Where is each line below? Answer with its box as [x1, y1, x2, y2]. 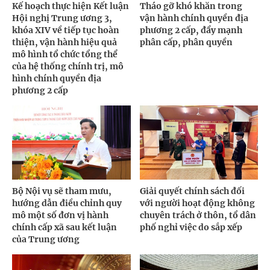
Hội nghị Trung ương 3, [12, 12, 112, 24]
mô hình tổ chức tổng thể [12, 48, 118, 60]
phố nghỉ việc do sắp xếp [139, 221, 242, 233]
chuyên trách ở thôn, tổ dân [139, 209, 256, 221]
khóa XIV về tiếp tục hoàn [12, 24, 119, 36]
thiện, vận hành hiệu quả [12, 36, 117, 48]
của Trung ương [12, 233, 80, 245]
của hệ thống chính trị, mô [12, 60, 124, 72]
